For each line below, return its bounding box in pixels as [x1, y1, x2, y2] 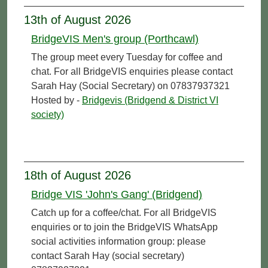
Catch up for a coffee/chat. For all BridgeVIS [31, 207, 217, 218]
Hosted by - [31, 95, 82, 105]
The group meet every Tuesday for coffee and [31, 51, 223, 62]
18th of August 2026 [24, 168, 131, 182]
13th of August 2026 [24, 13, 131, 26]
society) [31, 109, 64, 120]
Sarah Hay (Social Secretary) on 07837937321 [31, 80, 230, 91]
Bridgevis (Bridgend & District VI [82, 95, 218, 105]
